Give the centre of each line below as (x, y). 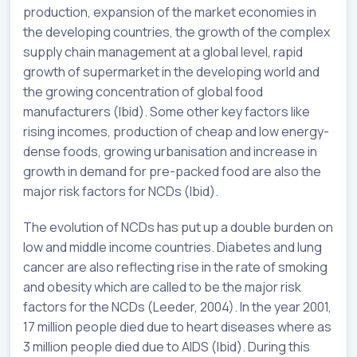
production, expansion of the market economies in (170, 12)
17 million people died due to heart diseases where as (177, 327)
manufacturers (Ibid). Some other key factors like (167, 112)
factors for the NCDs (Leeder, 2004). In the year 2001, (177, 307)
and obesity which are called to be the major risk (162, 287)
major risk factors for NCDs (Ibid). (121, 192)
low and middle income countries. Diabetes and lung (173, 247)
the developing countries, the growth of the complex (177, 32)
